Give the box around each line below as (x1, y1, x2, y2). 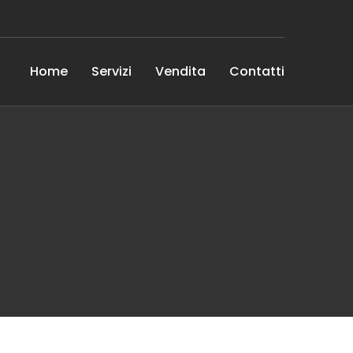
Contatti (229, 62, 284, 80)
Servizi (91, 62, 132, 80)
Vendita (155, 62, 206, 80)
